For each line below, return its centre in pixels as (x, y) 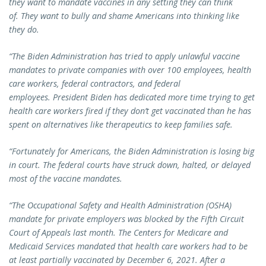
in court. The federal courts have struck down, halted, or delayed (130, 165)
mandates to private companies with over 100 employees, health (130, 70)
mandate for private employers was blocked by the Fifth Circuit (126, 219)
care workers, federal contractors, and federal (95, 84)
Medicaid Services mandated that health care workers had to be (128, 246)
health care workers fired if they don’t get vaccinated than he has (130, 111)
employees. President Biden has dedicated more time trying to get (132, 97)
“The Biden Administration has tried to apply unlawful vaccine (124, 56)
